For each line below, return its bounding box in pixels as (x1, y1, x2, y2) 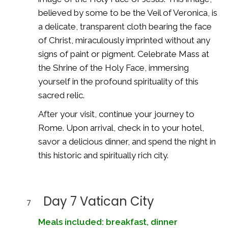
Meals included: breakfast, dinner (38, 216, 178, 227)
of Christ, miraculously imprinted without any (38, 35, 210, 45)
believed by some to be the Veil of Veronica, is (38, 7, 217, 18)
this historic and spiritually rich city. (38, 150, 168, 160)
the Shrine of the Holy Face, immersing (38, 62, 189, 73)
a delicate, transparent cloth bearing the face (38, 21, 212, 32)
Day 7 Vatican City (43, 192, 154, 210)
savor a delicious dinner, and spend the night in (38, 136, 216, 147)
